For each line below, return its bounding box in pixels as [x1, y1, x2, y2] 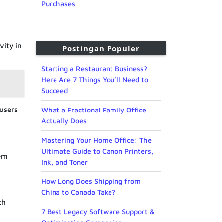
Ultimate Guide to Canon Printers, [41, 147, 154, 156]
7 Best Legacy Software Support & [41, 207, 154, 216]
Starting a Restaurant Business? [41, 64, 147, 73]
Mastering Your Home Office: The [41, 136, 152, 145]
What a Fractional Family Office [41, 106, 146, 114]
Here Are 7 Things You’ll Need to [41, 75, 148, 84]
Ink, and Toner [41, 158, 88, 166]
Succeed [41, 86, 68, 95]
